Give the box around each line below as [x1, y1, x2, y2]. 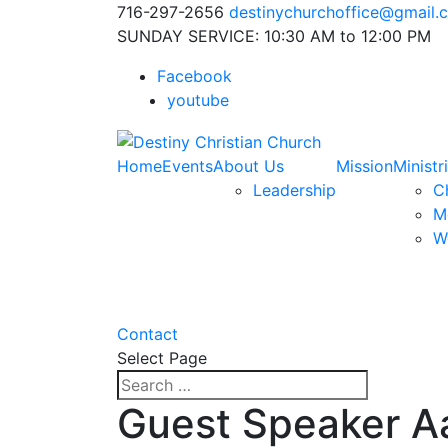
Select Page [117, 347, 207, 368]
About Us [213, 155, 284, 176]
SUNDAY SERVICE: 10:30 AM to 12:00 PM [117, 26, 431, 46]
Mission [336, 155, 393, 176]
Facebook [157, 66, 232, 86]
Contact [117, 323, 178, 344]
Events [162, 155, 213, 176]
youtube [167, 90, 229, 110]
